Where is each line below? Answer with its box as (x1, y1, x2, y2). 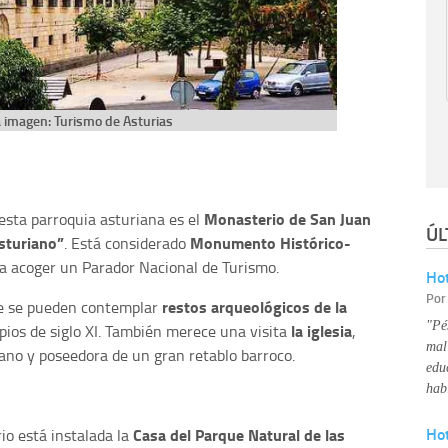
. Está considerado (64, 231, 190, 254)
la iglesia (291, 318, 352, 342)
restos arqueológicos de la (162, 294, 347, 318)
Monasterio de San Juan (204, 206, 371, 230)
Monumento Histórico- (190, 230, 351, 254)
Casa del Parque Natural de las (133, 422, 345, 446)
